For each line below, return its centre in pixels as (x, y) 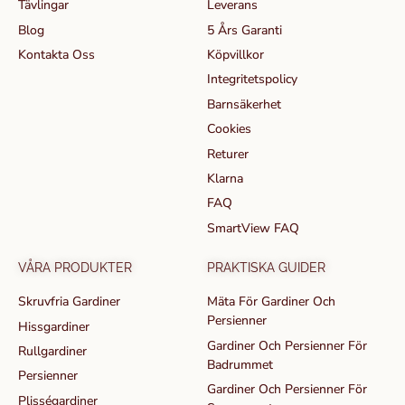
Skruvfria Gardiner (69, 302)
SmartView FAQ (253, 228)
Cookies (229, 129)
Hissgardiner (54, 326)
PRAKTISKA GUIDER (266, 268)
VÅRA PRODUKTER (75, 268)
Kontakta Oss (57, 55)
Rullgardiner (52, 351)
